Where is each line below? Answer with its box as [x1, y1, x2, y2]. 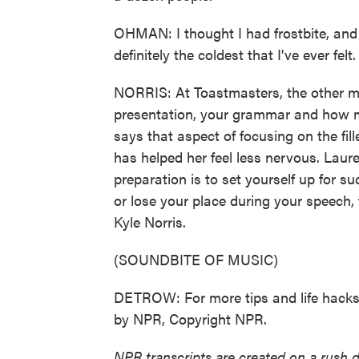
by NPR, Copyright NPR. [114, 309, 267, 329]
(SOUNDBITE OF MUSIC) [114, 249, 278, 269]
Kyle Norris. [114, 212, 186, 232]
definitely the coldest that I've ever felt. [114, 44, 356, 64]
